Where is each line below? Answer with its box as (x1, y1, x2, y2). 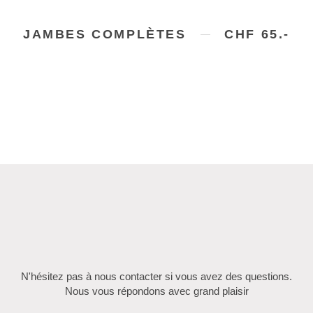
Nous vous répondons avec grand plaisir (64, 285, 249, 298)
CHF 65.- (224, 27, 290, 42)
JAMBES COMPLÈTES (23, 27, 187, 42)
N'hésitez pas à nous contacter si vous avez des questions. (21, 270, 292, 283)
